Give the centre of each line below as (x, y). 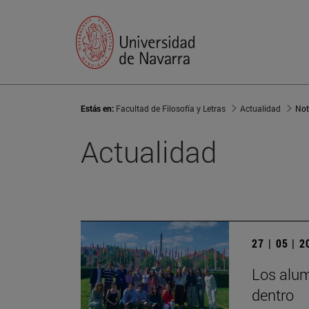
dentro (273, 295)
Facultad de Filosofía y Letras (171, 109)
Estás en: (98, 109)
